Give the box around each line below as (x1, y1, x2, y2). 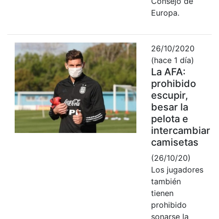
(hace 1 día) (151, 55, 194, 65)
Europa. (151, 7, 179, 18)
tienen (151, 188, 174, 198)
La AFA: (151, 66, 186, 78)
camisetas (151, 136, 198, 148)
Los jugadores (151, 164, 203, 175)
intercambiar (151, 124, 210, 136)
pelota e (151, 112, 188, 125)
